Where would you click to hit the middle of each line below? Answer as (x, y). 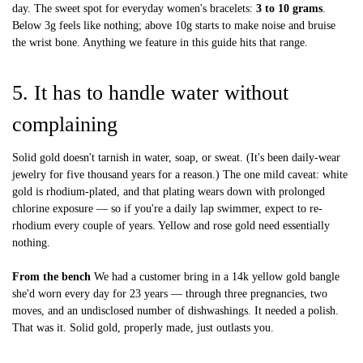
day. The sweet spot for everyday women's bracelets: (134, 8)
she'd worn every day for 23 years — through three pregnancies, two (170, 293)
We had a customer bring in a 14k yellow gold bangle (215, 276)
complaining (65, 124)
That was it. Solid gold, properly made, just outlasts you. (143, 327)
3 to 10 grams (289, 8)
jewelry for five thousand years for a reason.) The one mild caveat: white (180, 174)
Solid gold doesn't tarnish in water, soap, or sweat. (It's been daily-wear (176, 157)
